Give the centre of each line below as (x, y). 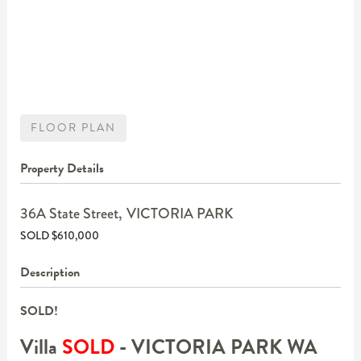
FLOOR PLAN (73, 127)
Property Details (62, 168)
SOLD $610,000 (59, 235)
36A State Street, (71, 213)
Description (50, 272)
